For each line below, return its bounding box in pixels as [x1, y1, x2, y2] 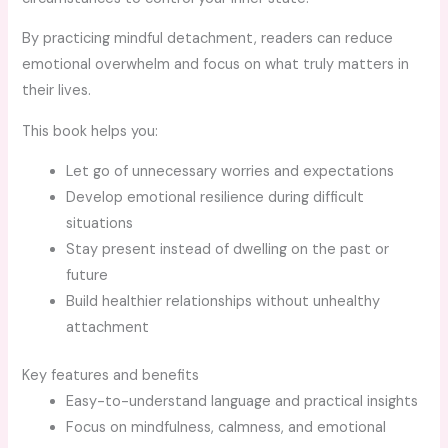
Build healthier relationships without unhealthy [66, 292, 381, 312]
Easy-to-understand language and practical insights [66, 392, 419, 412]
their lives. [22, 81, 92, 101]
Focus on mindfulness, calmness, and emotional [66, 418, 387, 438]
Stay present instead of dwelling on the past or [66, 240, 390, 260]
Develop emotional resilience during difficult [66, 188, 365, 208]
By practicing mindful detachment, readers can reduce [22, 29, 394, 49]
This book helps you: [22, 121, 159, 141]
